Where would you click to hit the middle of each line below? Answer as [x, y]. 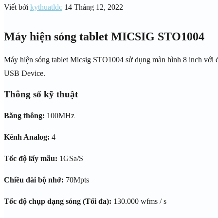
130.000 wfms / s [139, 201]
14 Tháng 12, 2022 [94, 7]
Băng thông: [24, 116]
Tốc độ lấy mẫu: [31, 159]
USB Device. [25, 73]
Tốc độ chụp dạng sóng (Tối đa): [58, 201]
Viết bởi [17, 7]
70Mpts [76, 180]
